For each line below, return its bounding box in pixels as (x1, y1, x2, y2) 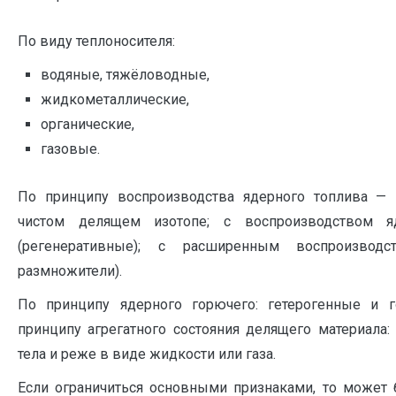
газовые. (40, 141, 100, 158)
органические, (40, 116, 134, 133)
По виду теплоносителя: (18, 33, 175, 50)
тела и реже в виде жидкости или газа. (18, 345, 276, 362)
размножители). (18, 262, 122, 279)
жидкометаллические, (40, 91, 189, 109)
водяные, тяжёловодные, (40, 66, 209, 84)
